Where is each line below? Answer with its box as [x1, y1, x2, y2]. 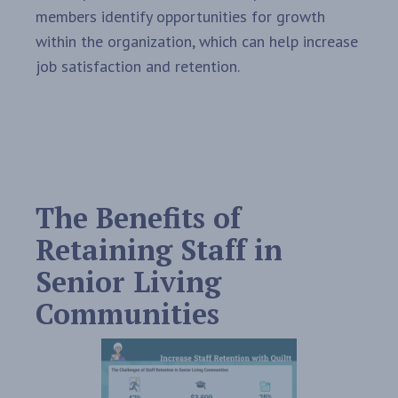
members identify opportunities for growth [36, 6, 325, 28]
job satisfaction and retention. [36, 56, 240, 77]
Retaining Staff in [36, 231, 283, 269]
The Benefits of [36, 199, 241, 237]
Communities [36, 295, 219, 333]
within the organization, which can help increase [36, 31, 358, 52]
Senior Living [36, 263, 221, 301]
